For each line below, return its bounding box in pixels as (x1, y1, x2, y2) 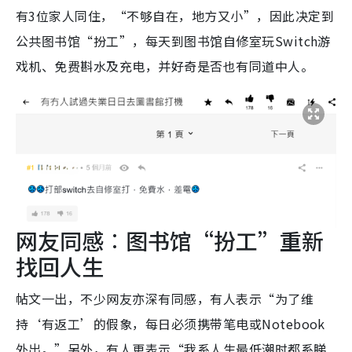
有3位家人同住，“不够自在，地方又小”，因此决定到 (16, 6, 335, 26)
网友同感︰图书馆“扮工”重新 (16, 224, 324, 256)
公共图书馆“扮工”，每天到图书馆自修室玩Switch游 (16, 31, 331, 51)
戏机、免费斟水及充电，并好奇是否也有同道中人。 (16, 57, 314, 76)
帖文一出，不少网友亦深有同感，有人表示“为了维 (16, 288, 314, 308)
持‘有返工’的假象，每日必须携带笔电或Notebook (16, 313, 325, 333)
